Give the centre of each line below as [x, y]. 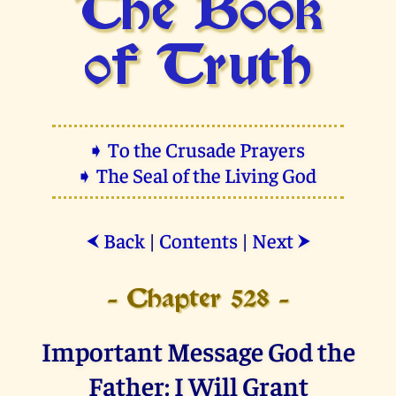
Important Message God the [198, 350]
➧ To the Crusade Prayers [198, 148]
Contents [198, 240]
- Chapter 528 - [198, 300]
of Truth [198, 69]
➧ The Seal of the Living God [198, 174]
